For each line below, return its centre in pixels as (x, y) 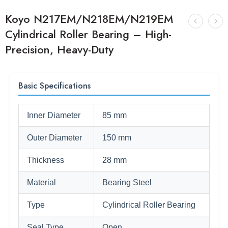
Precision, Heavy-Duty (59, 50)
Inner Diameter (54, 115)
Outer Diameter (54, 138)
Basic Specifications (54, 86)
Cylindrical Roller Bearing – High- (88, 34)
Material (41, 182)
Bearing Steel (127, 182)
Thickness (46, 160)
